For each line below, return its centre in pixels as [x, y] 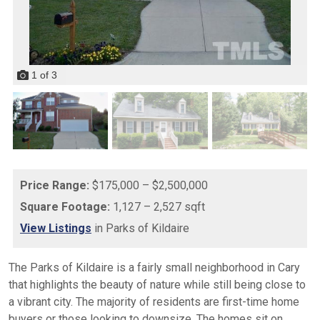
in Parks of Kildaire [140, 228]
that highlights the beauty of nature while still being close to [157, 284]
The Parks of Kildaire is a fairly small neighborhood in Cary [154, 267]
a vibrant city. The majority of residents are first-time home [154, 301]
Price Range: [55, 185]
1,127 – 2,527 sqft [157, 206]
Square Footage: [65, 206]
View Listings [56, 228]
